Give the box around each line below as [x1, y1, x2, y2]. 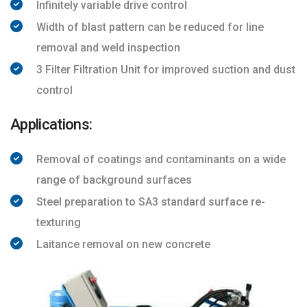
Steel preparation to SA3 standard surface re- [36, 195, 265, 208]
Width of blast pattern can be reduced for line [36, 21, 264, 34]
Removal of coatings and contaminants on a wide [36, 153, 286, 166]
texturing [36, 216, 81, 229]
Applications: [10, 116, 93, 133]
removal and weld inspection [36, 41, 180, 54]
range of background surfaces [36, 173, 192, 186]
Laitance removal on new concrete [36, 238, 210, 251]
